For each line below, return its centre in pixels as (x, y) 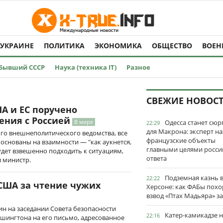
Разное (138, 67)
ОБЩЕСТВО (172, 46)
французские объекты (181, 140)
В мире (84, 122)
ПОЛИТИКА (64, 46)
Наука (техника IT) (86, 67)
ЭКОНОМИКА (118, 46)
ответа (157, 158)
